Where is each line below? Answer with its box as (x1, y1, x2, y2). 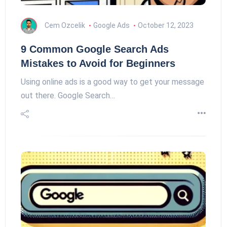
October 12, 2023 (137, 21, 194, 29)
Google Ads (93, 21, 130, 29)
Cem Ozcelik (45, 21, 85, 29)
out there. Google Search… (21, 91, 115, 100)
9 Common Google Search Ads (21, 44, 169, 55)
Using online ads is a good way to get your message (21, 77, 204, 87)
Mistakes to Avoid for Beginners (21, 58, 175, 69)
